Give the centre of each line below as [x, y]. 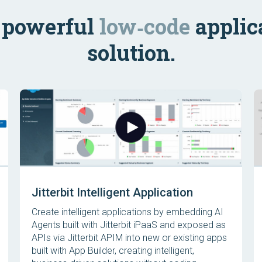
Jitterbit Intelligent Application [112, 192]
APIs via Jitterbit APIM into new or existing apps [129, 238]
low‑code [144, 26]
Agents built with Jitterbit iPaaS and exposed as [128, 225]
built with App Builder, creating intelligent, [113, 251]
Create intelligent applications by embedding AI [127, 212]
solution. [131, 53]
